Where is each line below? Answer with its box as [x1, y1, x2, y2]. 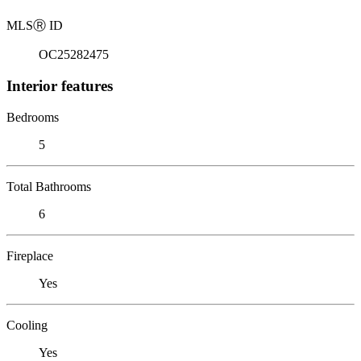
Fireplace [6, 248, 53, 263]
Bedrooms [6, 110, 59, 124]
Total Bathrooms [6, 179, 91, 193]
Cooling [6, 317, 48, 332]
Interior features [6, 77, 113, 94]
